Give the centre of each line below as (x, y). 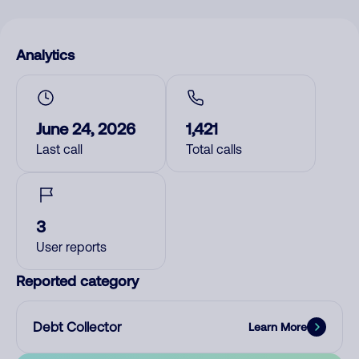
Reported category (77, 280)
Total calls (214, 149)
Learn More (278, 327)
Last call (59, 149)
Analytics (45, 54)
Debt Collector (77, 327)
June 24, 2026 (86, 128)
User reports (71, 247)
